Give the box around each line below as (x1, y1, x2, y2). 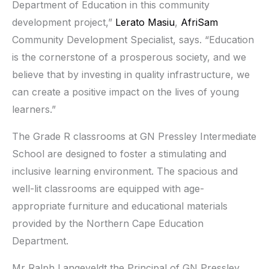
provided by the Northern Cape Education (12, 217, 204, 229)
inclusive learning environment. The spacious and (12, 165, 238, 177)
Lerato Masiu (115, 16, 175, 28)
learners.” (12, 103, 56, 115)
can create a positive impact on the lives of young (12, 85, 239, 98)
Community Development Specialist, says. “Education (12, 33, 254, 46)
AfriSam (181, 16, 218, 28)
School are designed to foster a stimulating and (12, 147, 226, 160)
